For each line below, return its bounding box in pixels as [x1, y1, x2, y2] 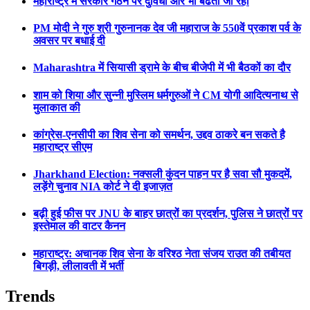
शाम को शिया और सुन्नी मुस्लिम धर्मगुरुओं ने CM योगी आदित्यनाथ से [33, 89, 298, 101]
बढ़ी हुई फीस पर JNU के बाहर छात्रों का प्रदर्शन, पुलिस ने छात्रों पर [33, 208, 302, 220]
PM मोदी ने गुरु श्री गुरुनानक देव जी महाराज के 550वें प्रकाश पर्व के [33, 21, 301, 34]
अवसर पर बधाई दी [33, 34, 105, 46]
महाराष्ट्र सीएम [33, 140, 92, 153]
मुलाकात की [33, 101, 80, 113]
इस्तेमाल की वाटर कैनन [33, 220, 125, 232]
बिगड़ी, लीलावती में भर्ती [33, 259, 124, 272]
